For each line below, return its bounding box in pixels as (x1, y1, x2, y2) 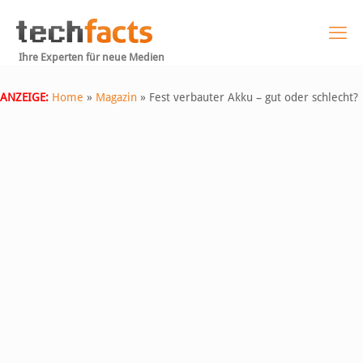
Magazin (96, 91, 137, 104)
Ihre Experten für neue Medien (19, 51, 164, 63)
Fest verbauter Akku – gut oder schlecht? (149, 91, 358, 104)
